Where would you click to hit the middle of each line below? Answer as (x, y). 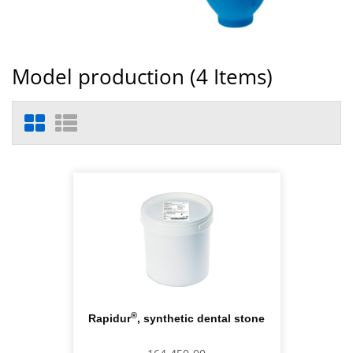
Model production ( (104, 77)
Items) (240, 77)
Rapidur (110, 319)
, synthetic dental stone (201, 319)
